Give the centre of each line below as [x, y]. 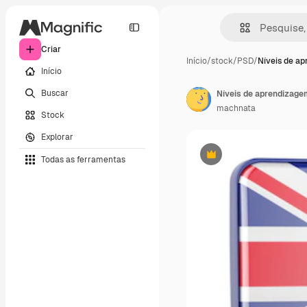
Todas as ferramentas [83, 159]
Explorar [57, 137]
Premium [228, 159]
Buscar [55, 93]
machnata [236, 108]
